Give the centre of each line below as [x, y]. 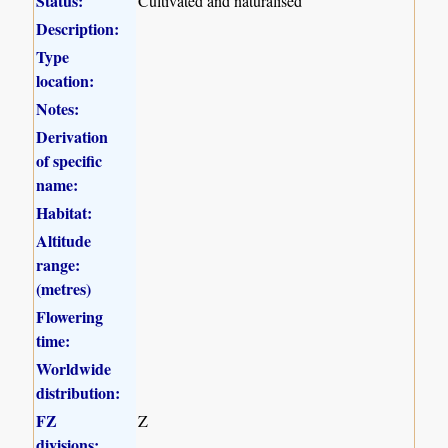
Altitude [64, 240]
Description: [78, 28]
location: [65, 80]
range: [58, 264]
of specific [69, 160]
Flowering [70, 316]
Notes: [58, 108]
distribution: [78, 392]
